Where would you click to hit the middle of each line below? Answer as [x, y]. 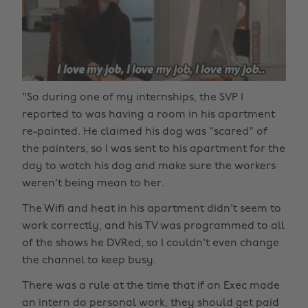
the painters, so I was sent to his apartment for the [154, 150]
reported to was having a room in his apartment [148, 115]
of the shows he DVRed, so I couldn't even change [151, 244]
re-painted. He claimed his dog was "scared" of [145, 132]
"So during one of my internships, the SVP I [133, 98]
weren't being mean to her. [93, 184]
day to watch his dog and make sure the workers [149, 167]
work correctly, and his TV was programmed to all [153, 227]
